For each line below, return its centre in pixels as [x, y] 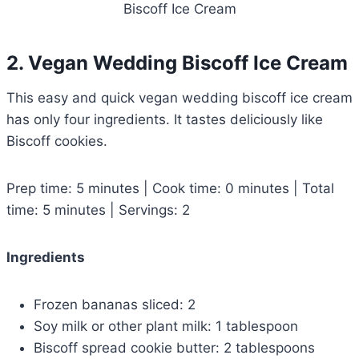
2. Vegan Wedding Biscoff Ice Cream [177, 63]
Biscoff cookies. [57, 141]
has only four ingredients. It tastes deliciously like [165, 120]
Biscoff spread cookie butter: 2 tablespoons [174, 348]
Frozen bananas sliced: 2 [115, 305]
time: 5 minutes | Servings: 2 [98, 210]
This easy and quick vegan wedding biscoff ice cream [179, 98]
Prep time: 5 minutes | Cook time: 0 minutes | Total [170, 189]
